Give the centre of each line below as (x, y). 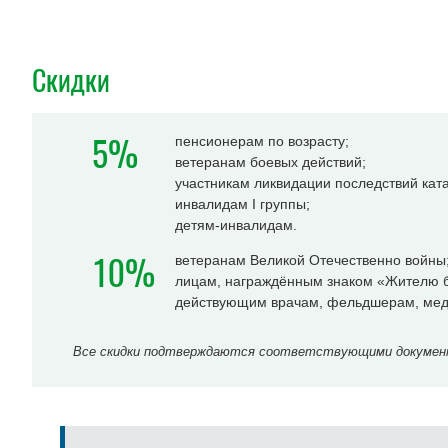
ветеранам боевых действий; (270, 162)
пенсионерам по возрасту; (262, 141)
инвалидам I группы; (242, 204)
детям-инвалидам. (236, 225)
